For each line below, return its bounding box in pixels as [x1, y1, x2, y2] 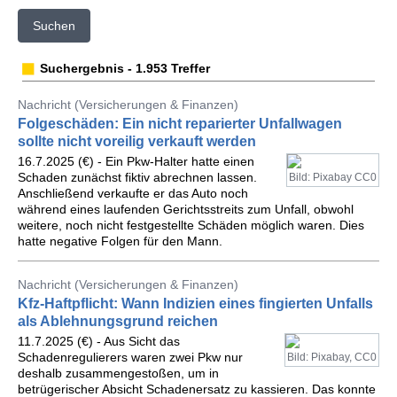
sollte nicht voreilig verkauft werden [18, 134, 256, 149]
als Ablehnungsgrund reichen [18, 314, 218, 329]
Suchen [33, 19, 75, 33]
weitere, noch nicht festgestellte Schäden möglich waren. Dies [18, 218, 364, 232]
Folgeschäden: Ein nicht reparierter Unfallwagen [18, 116, 342, 131]
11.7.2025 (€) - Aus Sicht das [18, 334, 180, 348]
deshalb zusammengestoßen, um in [18, 366, 219, 380]
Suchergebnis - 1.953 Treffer [40, 61, 210, 75]
